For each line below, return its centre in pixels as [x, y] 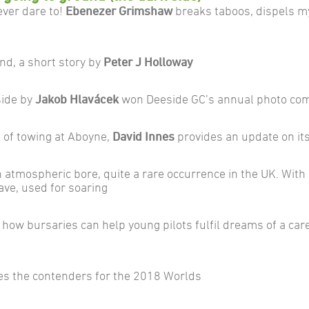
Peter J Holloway [148, 61]
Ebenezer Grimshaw [119, 10]
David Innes [145, 136]
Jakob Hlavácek [78, 99]
